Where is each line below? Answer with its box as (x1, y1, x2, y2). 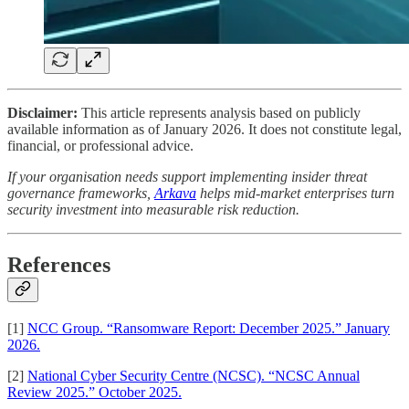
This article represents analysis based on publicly (78, 105, 361, 121)
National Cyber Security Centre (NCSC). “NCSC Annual (27, 368, 360, 384)
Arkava (154, 185, 196, 202)
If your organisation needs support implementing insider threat (7, 169, 367, 185)
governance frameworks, (7, 185, 154, 202)
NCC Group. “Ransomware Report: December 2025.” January (27, 320, 390, 337)
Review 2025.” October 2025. (7, 384, 182, 401)
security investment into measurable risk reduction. (7, 202, 299, 218)
